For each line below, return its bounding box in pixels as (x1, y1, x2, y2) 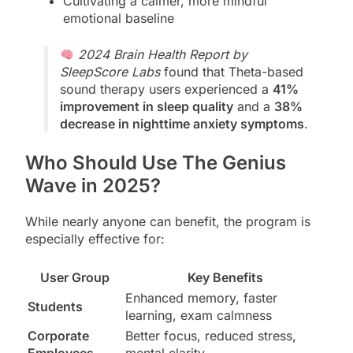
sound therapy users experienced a (60, 80, 273, 97)
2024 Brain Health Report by (78, 46, 248, 62)
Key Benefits (188, 269, 263, 285)
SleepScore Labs (60, 63, 160, 80)
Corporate (28, 327, 89, 344)
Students (28, 298, 83, 314)
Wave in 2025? (25, 173, 161, 197)
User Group (40, 269, 110, 285)
